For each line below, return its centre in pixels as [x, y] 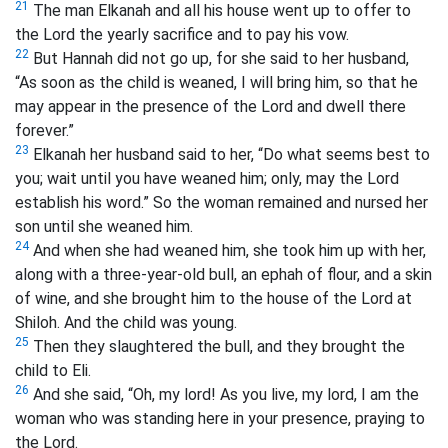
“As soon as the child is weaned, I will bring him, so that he [216, 83]
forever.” [44, 131]
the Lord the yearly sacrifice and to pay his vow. [182, 35]
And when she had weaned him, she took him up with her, [227, 251]
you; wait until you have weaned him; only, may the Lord [207, 179]
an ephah [270, 275]
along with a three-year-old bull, [126, 275]
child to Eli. [53, 371]
